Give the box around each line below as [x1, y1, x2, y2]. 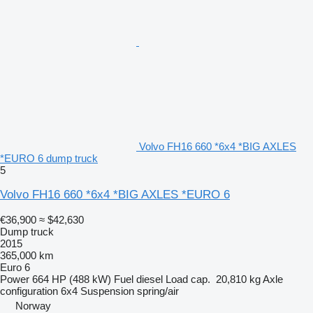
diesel [136, 273, 163, 286]
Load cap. [166, 273, 210, 286]
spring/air [137, 285, 179, 298]
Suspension [80, 285, 134, 298]
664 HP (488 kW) [32, 273, 111, 286]
